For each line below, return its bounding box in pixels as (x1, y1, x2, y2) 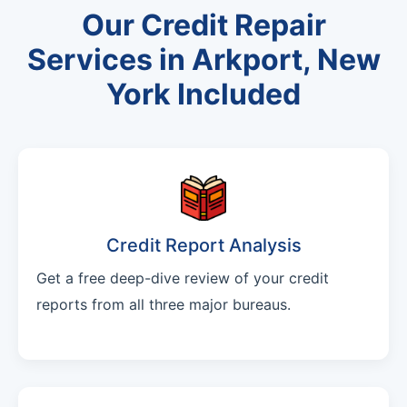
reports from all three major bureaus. (36, 295, 291, 314)
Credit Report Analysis (105, 234, 302, 257)
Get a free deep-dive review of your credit (36, 269, 329, 288)
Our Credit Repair (81, 7, 326, 44)
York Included (106, 76, 301, 113)
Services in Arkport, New (26, 42, 381, 78)
